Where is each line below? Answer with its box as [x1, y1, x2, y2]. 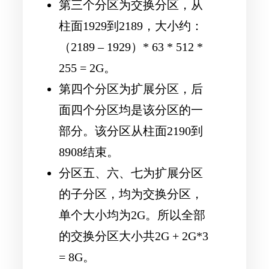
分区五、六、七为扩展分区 [59, 166, 203, 180]
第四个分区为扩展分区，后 [59, 82, 203, 96]
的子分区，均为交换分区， [59, 187, 203, 201]
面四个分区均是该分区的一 [59, 103, 203, 117]
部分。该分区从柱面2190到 [59, 124, 203, 138]
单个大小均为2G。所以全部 [59, 208, 205, 222]
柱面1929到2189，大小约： [59, 19, 203, 33]
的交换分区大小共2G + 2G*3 [59, 229, 208, 243]
